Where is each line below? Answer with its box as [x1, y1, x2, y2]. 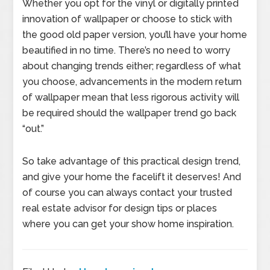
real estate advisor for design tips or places [22, 202, 218, 214]
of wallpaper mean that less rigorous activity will [22, 92, 240, 103]
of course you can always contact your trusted [22, 187, 233, 198]
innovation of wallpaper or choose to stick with [22, 13, 233, 25]
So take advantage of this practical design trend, [22, 155, 241, 167]
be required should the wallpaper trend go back [22, 107, 237, 119]
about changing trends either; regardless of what [22, 60, 242, 72]
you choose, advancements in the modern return [22, 76, 242, 87]
